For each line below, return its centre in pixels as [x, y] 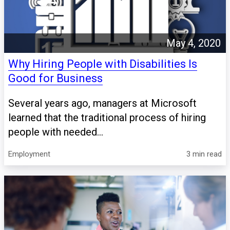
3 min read [204, 154]
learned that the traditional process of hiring [107, 118]
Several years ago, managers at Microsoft [102, 103]
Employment [29, 154]
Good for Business [55, 79]
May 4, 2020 [194, 43]
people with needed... [56, 132]
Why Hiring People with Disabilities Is [103, 64]
